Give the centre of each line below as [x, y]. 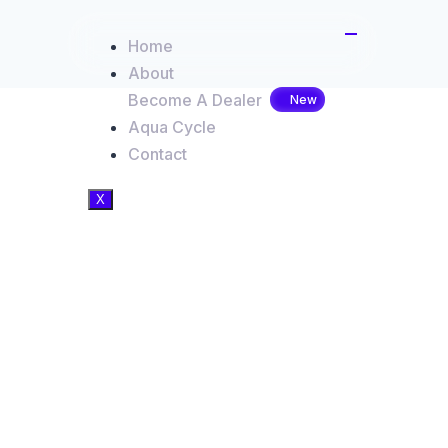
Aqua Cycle [172, 126]
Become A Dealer [195, 99]
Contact [158, 153]
